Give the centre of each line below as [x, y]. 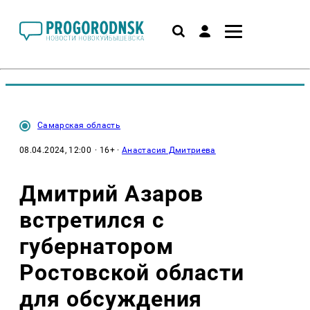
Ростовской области [132, 272]
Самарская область [79, 125]
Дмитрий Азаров [112, 193]
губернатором [97, 246]
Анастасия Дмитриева [169, 150]
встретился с [92, 220]
